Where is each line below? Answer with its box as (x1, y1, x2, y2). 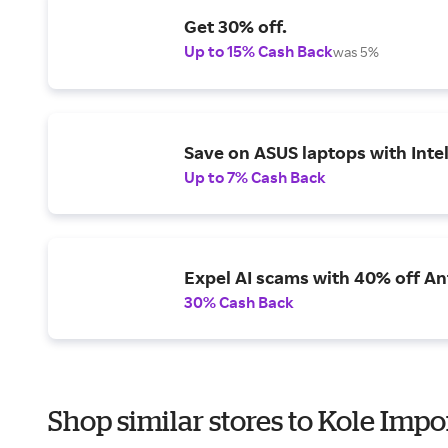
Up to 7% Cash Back (184, 166, 326, 187)
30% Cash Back (184, 291, 294, 312)
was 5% (333, 43, 379, 60)
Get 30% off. (184, 15, 287, 37)
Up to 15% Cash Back (184, 41, 333, 61)
